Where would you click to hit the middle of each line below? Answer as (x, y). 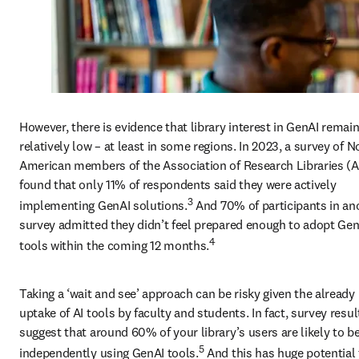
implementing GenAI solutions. (103, 205)
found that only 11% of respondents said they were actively (178, 184)
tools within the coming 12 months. (115, 246)
